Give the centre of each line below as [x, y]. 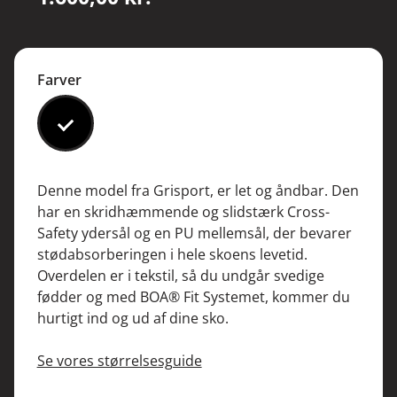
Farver [59, 80]
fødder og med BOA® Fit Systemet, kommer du [193, 297]
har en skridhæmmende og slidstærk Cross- [183, 212]
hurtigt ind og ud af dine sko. [132, 319]
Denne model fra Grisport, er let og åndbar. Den [198, 191]
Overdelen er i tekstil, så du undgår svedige [180, 276]
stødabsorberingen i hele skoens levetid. [172, 255]
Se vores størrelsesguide [119, 361]
